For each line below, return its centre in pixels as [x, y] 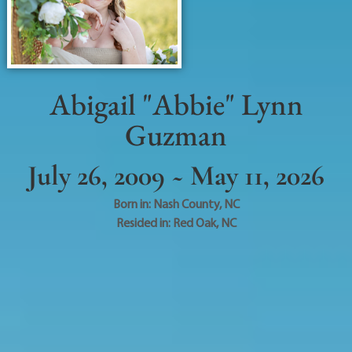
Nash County [186, 203]
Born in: [133, 203]
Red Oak [194, 222]
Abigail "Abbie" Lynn [176, 104]
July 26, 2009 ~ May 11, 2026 [176, 175]
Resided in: [144, 222]
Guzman [176, 134]
